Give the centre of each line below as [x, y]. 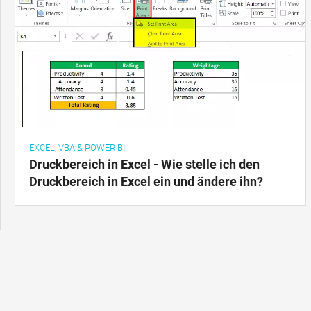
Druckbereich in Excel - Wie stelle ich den [144, 165]
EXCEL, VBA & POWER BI [77, 148]
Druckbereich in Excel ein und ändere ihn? [146, 182]
